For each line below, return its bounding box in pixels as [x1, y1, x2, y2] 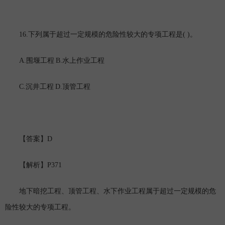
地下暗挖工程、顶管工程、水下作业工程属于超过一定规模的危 [5, 188, 216, 196]
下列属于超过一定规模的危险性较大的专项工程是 [28, 31, 183, 39]
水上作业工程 [62, 57, 104, 65]
